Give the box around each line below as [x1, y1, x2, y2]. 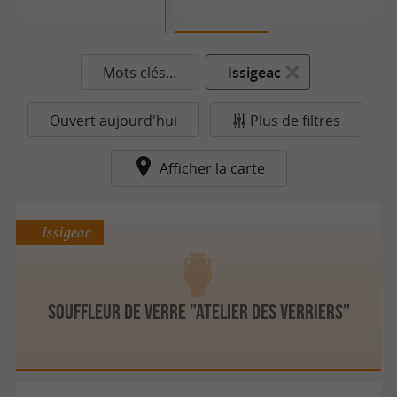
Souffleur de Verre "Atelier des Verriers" [47, 299, 350, 323]
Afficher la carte [159, 159, 265, 178]
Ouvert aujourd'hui [50, 111, 177, 130]
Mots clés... [102, 63, 176, 82]
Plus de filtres [250, 111, 340, 130]
